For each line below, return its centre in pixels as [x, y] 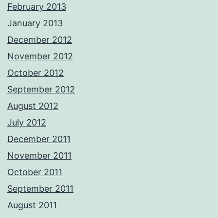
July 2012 [27, 123]
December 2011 [39, 139]
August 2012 [33, 106]
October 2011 [35, 172]
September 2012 [41, 90]
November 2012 [40, 56]
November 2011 [39, 156]
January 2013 [35, 23]
